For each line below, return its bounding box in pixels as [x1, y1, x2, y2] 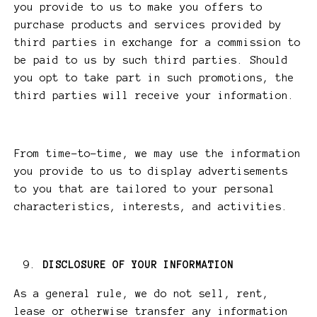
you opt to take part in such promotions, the [14, 72, 294, 84]
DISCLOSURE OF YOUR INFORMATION [42, 259, 234, 271]
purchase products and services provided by [14, 19, 282, 31]
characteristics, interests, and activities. [14, 201, 288, 213]
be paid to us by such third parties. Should [14, 54, 288, 67]
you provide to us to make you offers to [14, 1, 263, 13]
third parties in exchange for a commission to [14, 37, 301, 49]
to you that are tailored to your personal [14, 183, 275, 195]
